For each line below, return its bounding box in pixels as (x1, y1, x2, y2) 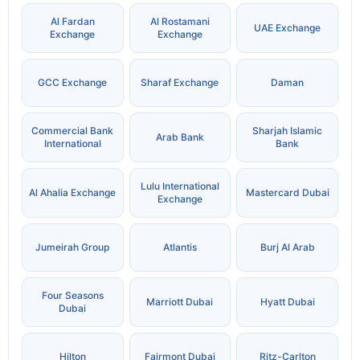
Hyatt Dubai (260, 296, 315, 309)
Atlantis (162, 241, 197, 254)
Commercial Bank (31, 125, 114, 137)
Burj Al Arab (260, 241, 315, 254)
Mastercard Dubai (245, 186, 329, 199)
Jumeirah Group (35, 241, 110, 254)
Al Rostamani (149, 15, 210, 28)
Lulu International (140, 180, 219, 193)
